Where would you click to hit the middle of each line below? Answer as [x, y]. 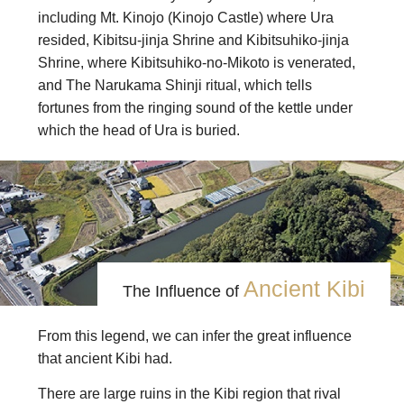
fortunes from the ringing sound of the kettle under [195, 108]
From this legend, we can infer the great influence [195, 335]
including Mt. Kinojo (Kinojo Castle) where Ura [186, 18]
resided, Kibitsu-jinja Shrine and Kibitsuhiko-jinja [193, 41]
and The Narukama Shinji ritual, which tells [175, 86]
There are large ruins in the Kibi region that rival [189, 393]
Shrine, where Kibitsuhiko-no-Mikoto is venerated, [197, 63]
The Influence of [183, 291]
